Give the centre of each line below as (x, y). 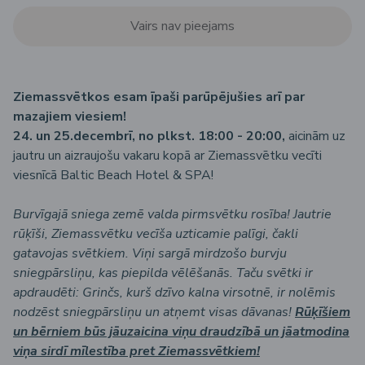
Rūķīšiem (323, 312)
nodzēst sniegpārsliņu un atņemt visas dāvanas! (154, 312)
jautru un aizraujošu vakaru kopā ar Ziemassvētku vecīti (167, 155)
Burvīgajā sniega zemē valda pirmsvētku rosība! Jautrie (172, 214)
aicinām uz (315, 136)
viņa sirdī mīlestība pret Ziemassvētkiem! (136, 351)
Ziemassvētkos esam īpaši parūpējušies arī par (159, 97)
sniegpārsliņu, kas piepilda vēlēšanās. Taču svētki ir (163, 273)
